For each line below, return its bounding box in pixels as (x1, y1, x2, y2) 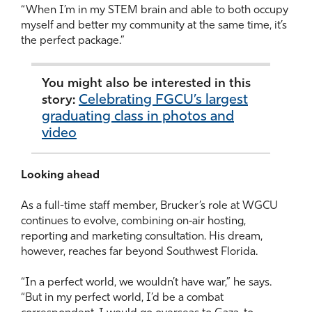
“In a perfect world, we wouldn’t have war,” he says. (21, 276, 272, 288)
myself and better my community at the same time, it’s (21, 19, 287, 31)
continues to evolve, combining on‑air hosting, (21, 215, 246, 227)
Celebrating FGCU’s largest (79, 93, 248, 107)
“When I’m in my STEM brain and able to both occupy (21, 4, 288, 16)
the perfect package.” (21, 35, 125, 47)
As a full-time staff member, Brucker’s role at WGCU (21, 200, 278, 212)
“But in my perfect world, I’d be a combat (21, 292, 224, 304)
